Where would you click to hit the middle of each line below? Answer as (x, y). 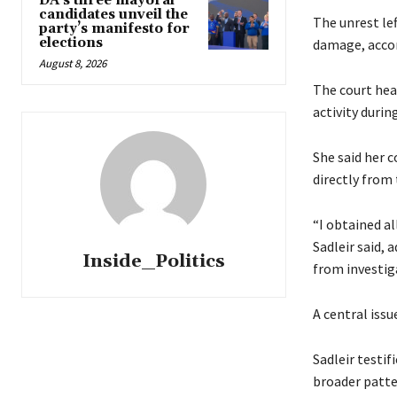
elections (71, 43)
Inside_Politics (153, 261)
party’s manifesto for (114, 28)
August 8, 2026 (73, 63)
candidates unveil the (113, 14)
